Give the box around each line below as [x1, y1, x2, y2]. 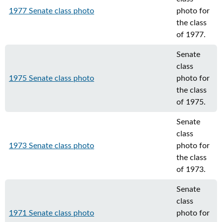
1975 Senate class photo [9, 74, 94, 82]
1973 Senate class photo [9, 142, 94, 150]
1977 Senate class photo [9, 7, 94, 15]
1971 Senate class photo [9, 209, 94, 217]
